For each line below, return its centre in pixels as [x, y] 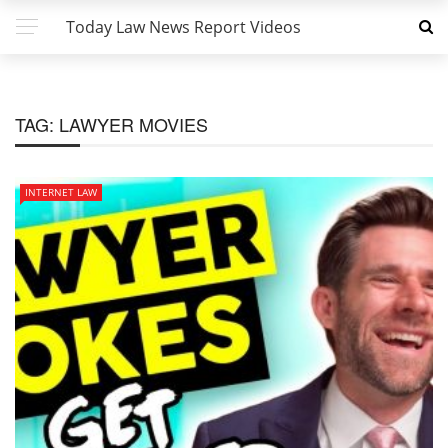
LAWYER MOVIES [133, 124]
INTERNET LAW [61, 192]
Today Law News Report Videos [183, 27]
